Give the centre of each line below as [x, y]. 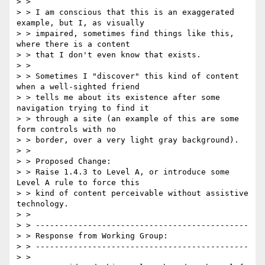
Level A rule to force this [78, 183]
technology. [43, 204]
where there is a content [73, 44]
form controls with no [66, 130]
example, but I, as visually [80, 23]
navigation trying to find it [83, 108]
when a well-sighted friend [78, 87]
